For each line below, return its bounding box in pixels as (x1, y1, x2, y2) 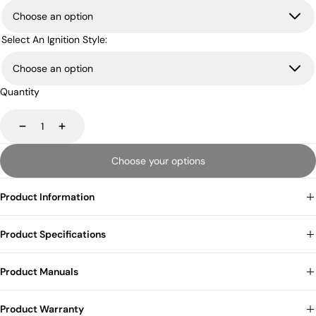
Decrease (27, 125, 66, 136)
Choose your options (111, 154, 205, 167)
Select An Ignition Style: (1, 33, 107, 46)
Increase (56, 125, 91, 136)
